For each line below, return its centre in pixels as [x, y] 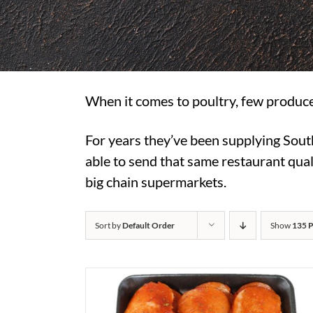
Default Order [148, 225]
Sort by [109, 225]
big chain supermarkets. [156, 182]
